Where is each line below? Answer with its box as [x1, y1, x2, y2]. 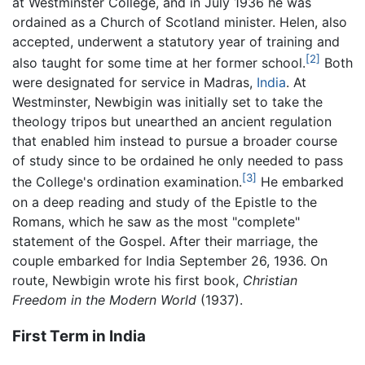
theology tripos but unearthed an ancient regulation [12, 113, 332, 130]
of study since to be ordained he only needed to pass [12, 152, 343, 169]
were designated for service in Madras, [12, 74, 257, 91]
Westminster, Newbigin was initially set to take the [12, 94, 323, 111]
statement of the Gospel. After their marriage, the [12, 232, 318, 249]
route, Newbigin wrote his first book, [12, 271, 243, 288]
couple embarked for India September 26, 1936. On [12, 252, 328, 269]
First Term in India [12, 326, 146, 345]
